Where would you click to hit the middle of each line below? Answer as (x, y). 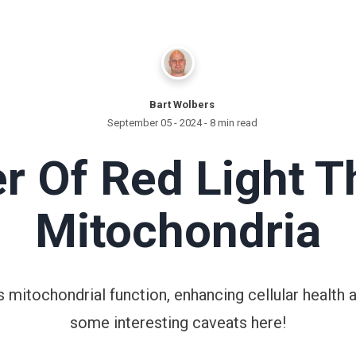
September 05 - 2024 (154, 123)
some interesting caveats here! (178, 323)
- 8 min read (229, 123)
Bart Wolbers (182, 104)
